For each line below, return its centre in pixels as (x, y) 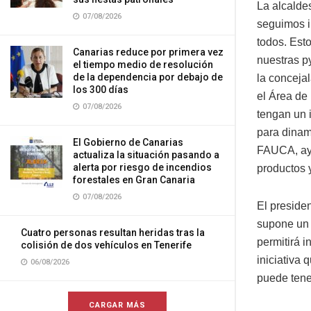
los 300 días (101, 90)
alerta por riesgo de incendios (142, 167)
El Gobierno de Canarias (128, 142)
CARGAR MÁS (117, 305)
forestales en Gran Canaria (134, 180)
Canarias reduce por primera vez (148, 52)
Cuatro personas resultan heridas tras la (113, 233)
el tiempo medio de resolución (143, 65)
